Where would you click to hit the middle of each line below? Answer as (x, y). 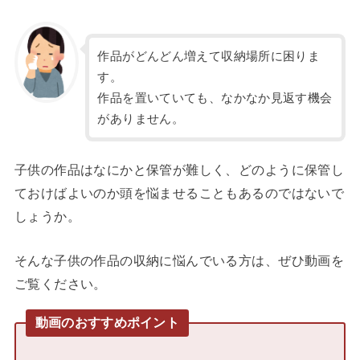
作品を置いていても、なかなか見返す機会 (215, 98)
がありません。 (141, 119)
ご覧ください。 (60, 283)
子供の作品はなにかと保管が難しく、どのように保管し (179, 169)
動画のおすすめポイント (107, 323)
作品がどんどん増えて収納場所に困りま (209, 56)
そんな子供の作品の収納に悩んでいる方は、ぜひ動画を (179, 260)
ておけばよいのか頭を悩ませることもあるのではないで (179, 192)
